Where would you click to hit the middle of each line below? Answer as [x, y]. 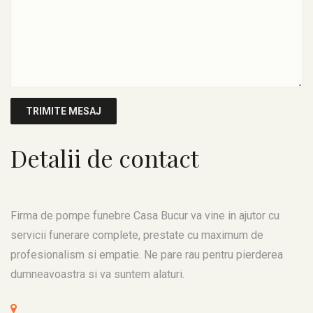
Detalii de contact [105, 158]
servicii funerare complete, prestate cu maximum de [137, 235]
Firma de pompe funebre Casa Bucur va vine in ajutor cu [145, 216]
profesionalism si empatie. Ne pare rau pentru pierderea [147, 255]
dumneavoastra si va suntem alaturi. [97, 274]
